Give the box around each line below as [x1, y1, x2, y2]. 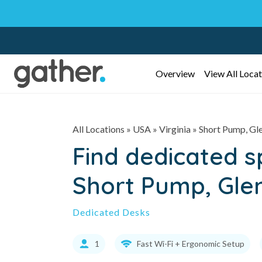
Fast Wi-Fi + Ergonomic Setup [137, 239, 244, 249]
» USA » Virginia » [125, 123, 199, 135]
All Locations [73, 123, 125, 135]
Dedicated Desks [73, 206, 150, 218]
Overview [155, 68, 195, 79]
